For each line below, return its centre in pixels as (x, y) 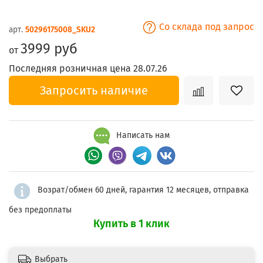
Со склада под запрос (205, 27)
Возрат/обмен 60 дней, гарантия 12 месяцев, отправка (143, 190)
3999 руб (49, 49)
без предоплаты (40, 210)
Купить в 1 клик (131, 223)
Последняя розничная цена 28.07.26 (88, 69)
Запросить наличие (94, 91)
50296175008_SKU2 (60, 30)
